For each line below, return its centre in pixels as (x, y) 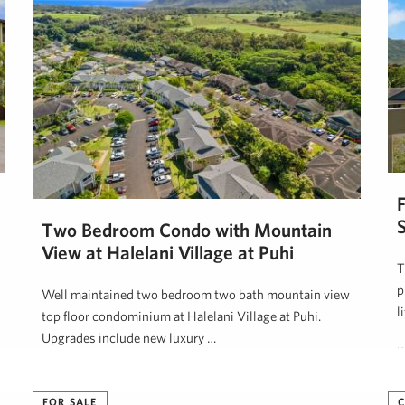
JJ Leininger (67, 377)
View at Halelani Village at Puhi (168, 253)
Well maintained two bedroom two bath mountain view (196, 295)
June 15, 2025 (139, 377)
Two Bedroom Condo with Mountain (187, 230)
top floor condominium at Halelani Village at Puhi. (181, 316)
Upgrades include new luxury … (129, 338)
